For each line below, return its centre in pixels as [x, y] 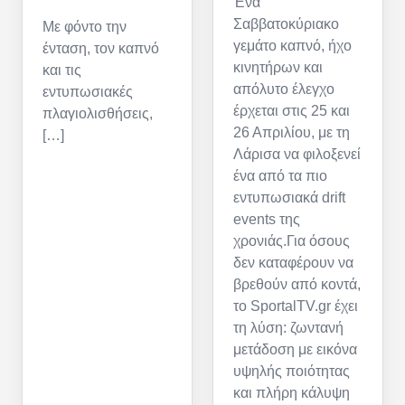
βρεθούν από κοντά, [297, 285]
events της [267, 220]
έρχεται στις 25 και [292, 111]
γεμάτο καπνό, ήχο [292, 46]
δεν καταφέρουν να [293, 263]
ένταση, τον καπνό [101, 49]
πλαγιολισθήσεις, [98, 114]
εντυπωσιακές [88, 92]
